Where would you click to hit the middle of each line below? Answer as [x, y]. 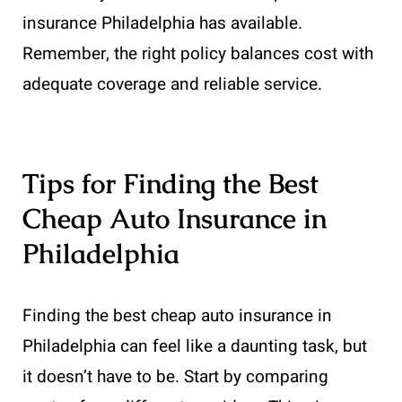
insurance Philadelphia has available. [162, 23]
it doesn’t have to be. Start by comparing [175, 376]
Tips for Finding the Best [170, 183]
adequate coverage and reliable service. [172, 84]
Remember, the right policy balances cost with [198, 53]
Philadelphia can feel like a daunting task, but [195, 346]
